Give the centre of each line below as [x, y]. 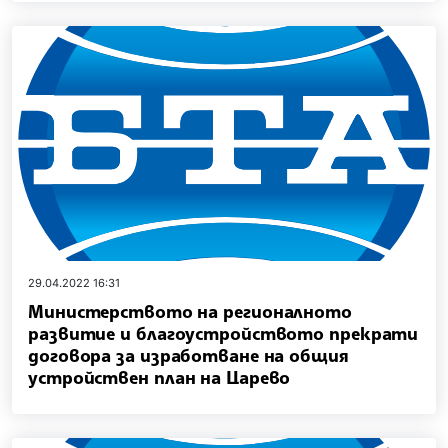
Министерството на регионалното [190, 310]
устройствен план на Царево [159, 376]
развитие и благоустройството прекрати [223, 332]
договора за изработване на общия [188, 354]
